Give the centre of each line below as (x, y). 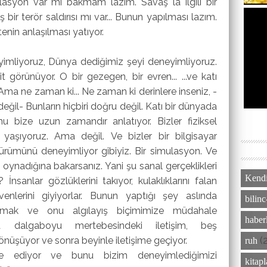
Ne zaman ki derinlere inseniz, (147, 91)
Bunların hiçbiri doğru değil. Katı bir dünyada (122, 106)
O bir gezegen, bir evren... (121, 76)
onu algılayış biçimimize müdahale (132, 210)
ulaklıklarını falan (180, 181)
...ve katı (199, 76)
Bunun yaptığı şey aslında (154, 195)
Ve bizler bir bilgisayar (164, 136)
